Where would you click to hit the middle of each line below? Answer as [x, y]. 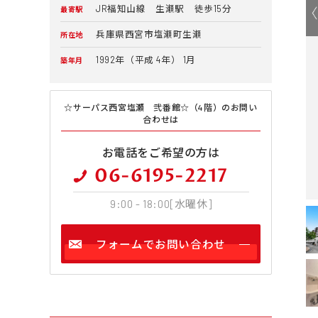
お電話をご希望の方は [161, 153]
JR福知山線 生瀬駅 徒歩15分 [164, 9]
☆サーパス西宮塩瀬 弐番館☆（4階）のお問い [161, 108]
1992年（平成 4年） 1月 [146, 60]
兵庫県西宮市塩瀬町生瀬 [149, 34]
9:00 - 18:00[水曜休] [161, 204]
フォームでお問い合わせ [161, 244]
